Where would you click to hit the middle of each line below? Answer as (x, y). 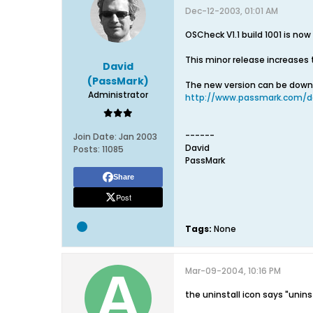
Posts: (87, 149)
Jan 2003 (138, 137)
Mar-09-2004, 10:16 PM (233, 271)
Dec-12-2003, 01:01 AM (232, 11)
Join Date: (95, 137)
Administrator (118, 95)
